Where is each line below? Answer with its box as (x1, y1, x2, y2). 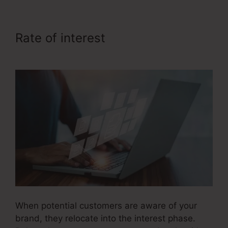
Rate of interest (15, 30, 109, 45)
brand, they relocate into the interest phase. (15, 213, 195, 223)
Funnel (15, 44, 53, 60)
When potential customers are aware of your (15, 200, 197, 211)
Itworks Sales (109, 30, 187, 45)
